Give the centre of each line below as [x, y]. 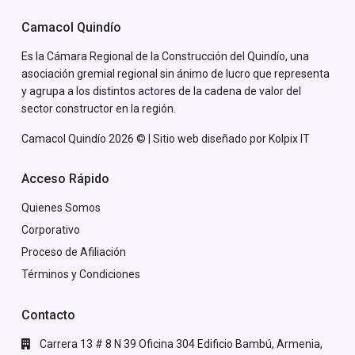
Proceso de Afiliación [74, 252]
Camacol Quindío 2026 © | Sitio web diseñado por [145, 138]
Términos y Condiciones [81, 274]
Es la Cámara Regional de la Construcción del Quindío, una [165, 56]
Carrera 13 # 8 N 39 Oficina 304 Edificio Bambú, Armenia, [181, 344]
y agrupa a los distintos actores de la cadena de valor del [161, 91]
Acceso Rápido [65, 178]
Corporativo [51, 229]
